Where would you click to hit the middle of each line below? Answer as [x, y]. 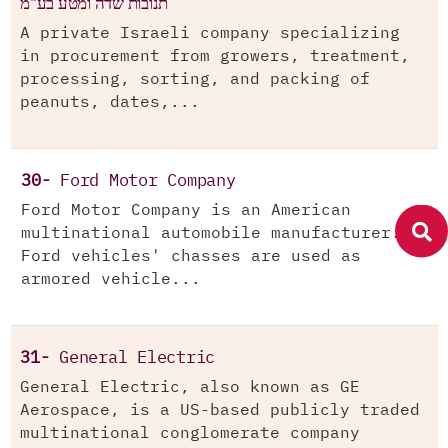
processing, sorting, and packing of [195, 79]
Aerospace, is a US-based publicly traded [220, 410]
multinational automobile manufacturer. [211, 233]
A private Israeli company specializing [210, 33]
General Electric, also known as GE [190, 387]
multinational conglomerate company [190, 433]
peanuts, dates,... [110, 102]
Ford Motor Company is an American [186, 210]
